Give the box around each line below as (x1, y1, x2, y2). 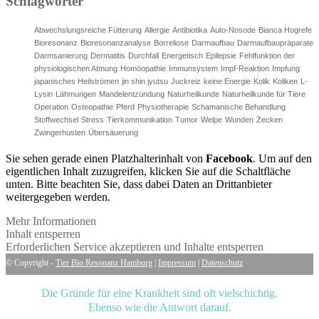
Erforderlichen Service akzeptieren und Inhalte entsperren (6, 240, 263, 253)
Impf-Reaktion (221, 63, 269, 73)
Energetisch (162, 51, 203, 60)
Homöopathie (120, 63, 166, 73)
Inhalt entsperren (6, 227, 80, 240)
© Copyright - (6, 257, 56, 268)
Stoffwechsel (34, 115, 78, 124)
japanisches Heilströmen (34, 76, 119, 85)
